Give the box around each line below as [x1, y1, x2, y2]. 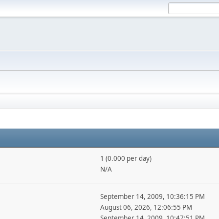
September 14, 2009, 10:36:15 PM [100, 192, 205, 201]
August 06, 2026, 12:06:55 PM [100, 203, 192, 212]
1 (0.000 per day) [100, 154, 152, 163]
